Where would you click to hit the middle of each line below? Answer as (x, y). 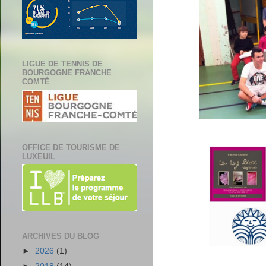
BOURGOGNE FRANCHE (67, 73)
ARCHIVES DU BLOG (61, 236)
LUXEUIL (39, 156)
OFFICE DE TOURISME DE (71, 147)
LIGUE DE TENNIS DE (62, 64)
